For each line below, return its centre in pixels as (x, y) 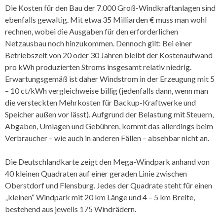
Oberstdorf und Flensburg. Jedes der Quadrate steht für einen (109, 185)
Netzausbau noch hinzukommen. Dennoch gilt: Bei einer (98, 43)
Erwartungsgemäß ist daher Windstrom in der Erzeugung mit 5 (110, 78)
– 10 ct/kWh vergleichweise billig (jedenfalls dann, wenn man (107, 90)
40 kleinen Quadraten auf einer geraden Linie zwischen (96, 173)
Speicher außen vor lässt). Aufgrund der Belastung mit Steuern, (109, 114)
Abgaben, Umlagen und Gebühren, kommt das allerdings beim (109, 126)
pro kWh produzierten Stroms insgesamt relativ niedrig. (98, 67)
